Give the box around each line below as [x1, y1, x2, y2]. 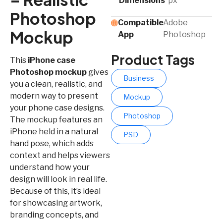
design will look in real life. [10, 174, 107, 184]
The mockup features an [10, 114, 103, 124]
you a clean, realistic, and [10, 79, 102, 89]
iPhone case [28, 55, 75, 65]
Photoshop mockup [10, 67, 87, 77]
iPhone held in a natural [10, 126, 98, 136]
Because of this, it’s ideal [10, 186, 101, 196]
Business [123, 73, 154, 82]
